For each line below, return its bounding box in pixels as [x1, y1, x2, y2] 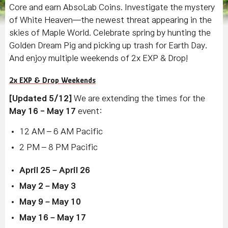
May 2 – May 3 [19, 182, 76, 190]
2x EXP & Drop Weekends [9, 76, 96, 85]
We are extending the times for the [72, 94, 205, 102]
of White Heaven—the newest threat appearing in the [9, 16, 212, 24]
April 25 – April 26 [19, 166, 90, 174]
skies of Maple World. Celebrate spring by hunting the [9, 28, 211, 37]
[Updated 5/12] [9, 94, 72, 102]
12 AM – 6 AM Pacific [19, 127, 103, 135]
